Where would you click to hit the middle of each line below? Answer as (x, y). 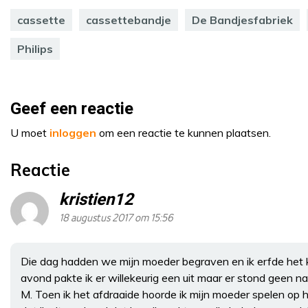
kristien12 (96, 199)
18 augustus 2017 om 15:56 (116, 218)
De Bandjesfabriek (242, 20)
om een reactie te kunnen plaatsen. (184, 132)
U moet (30, 132)
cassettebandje (129, 20)
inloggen (73, 132)
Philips (35, 48)
